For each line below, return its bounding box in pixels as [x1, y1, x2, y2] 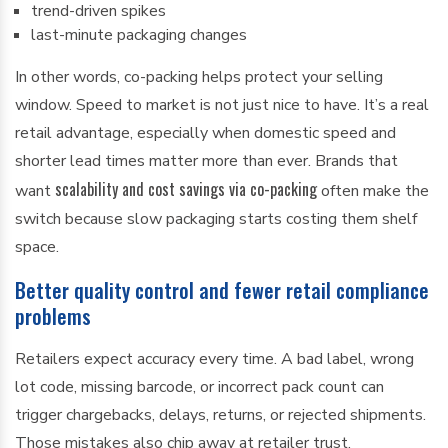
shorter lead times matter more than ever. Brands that [15, 150, 398, 172]
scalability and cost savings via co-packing [55, 177, 317, 201]
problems [15, 301, 91, 331]
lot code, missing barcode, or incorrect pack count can [15, 376, 384, 398]
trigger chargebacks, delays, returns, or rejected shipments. [15, 404, 426, 426]
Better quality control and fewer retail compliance [15, 275, 429, 305]
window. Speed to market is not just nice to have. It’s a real [15, 94, 429, 116]
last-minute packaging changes [31, 24, 247, 46]
